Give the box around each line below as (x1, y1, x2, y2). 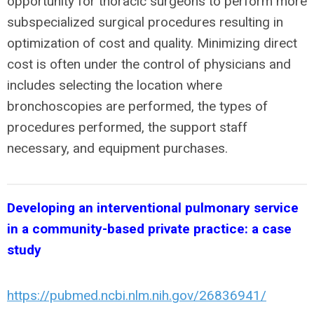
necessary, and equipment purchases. (7, 139, 228, 156)
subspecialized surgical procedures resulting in (7, 13, 283, 30)
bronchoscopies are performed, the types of (7, 97, 268, 114)
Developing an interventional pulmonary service (7, 199, 299, 216)
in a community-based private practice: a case (7, 220, 292, 237)
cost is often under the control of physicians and (7, 55, 291, 72)
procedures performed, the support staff (7, 118, 247, 135)
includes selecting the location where (7, 76, 222, 93)
